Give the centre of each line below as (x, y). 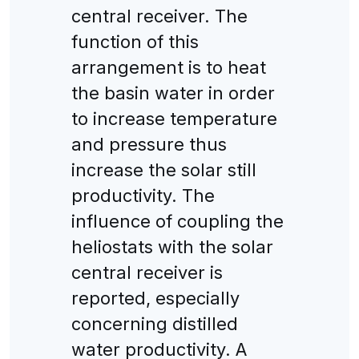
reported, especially (155, 298)
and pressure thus (149, 144)
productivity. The (143, 195)
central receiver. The (159, 16)
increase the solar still (163, 169)
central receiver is (147, 272)
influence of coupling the (177, 221)
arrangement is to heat (168, 67)
